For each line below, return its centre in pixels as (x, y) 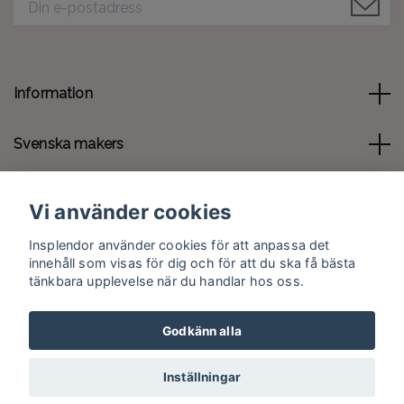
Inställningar (202, 377)
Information (53, 94)
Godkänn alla (202, 331)
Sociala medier (64, 245)
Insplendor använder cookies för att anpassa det (179, 244)
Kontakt (41, 195)
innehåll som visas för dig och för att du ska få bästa (193, 262)
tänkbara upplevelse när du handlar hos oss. (166, 280)
